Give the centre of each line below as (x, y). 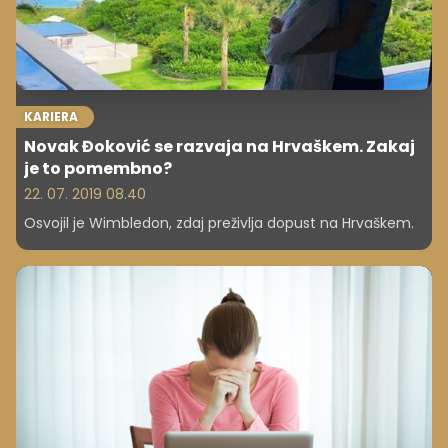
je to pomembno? (98, 168)
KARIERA (51, 116)
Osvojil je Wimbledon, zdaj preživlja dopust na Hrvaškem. (219, 222)
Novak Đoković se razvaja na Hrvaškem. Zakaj (219, 146)
